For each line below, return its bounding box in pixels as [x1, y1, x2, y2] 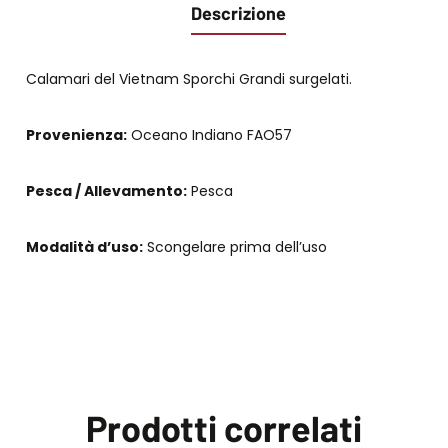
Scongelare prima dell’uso [143, 236, 327, 257]
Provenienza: [26, 124, 127, 145]
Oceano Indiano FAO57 [127, 124, 292, 145]
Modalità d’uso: [26, 236, 143, 257]
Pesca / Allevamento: [26, 180, 187, 201]
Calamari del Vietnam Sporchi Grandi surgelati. [26, 68, 352, 89]
